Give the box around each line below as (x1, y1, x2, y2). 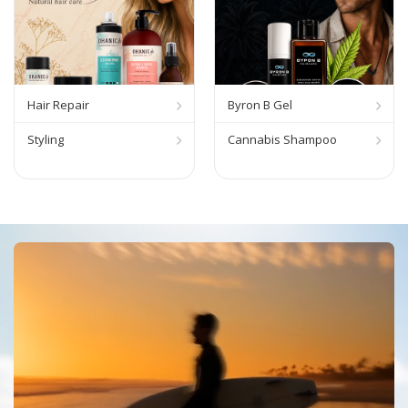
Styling (27, 131, 64, 148)
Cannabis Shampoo (227, 131, 337, 148)
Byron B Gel (227, 97, 292, 114)
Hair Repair (27, 97, 89, 114)
